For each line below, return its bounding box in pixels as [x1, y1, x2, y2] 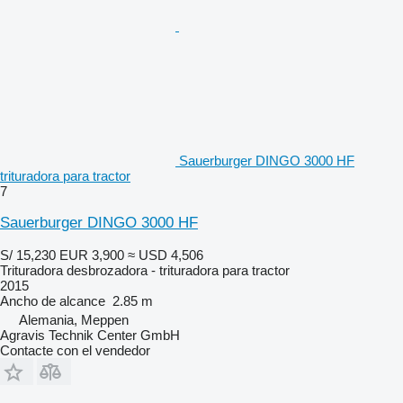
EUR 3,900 [59, 246, 124, 263]
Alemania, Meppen [19, 311, 129, 327]
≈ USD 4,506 [128, 246, 203, 263]
